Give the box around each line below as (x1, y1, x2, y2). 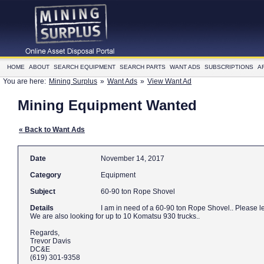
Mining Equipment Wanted (18, 97, 197, 113)
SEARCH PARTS (120, 64, 166, 70)
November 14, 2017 (101, 154, 164, 163)
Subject (30, 187, 55, 196)
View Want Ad (147, 77, 192, 85)
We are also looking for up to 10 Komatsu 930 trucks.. (133, 212, 202, 220)
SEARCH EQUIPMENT (54, 64, 115, 70)
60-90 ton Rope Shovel (101, 187, 175, 196)
